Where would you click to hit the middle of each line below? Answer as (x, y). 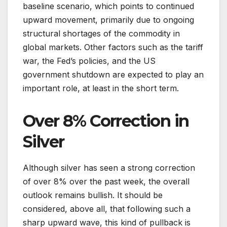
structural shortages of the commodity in (101, 34)
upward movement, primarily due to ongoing (108, 20)
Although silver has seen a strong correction (109, 168)
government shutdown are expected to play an (113, 75)
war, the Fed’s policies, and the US (89, 61)
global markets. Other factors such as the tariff (113, 47)
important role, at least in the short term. (101, 88)
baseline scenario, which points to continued (108, 6)
